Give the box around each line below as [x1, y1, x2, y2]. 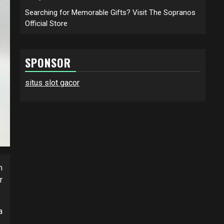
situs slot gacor [25, 77, 79, 87]
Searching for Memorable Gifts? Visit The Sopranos [25, 7, 195, 17]
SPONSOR [25, 54, 71, 70]
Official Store [25, 18, 67, 28]
